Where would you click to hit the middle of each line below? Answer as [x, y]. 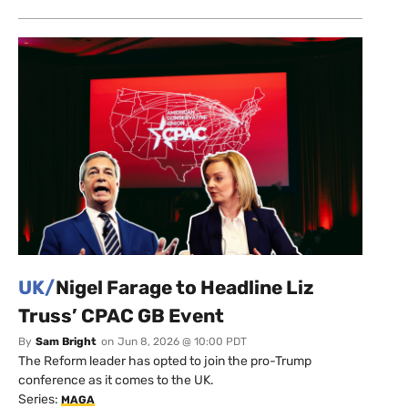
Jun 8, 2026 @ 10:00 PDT [182, 341]
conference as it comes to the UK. [116, 380]
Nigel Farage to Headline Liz [185, 287]
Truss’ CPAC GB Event [121, 315]
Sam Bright [66, 341]
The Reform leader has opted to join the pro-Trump [165, 361]
